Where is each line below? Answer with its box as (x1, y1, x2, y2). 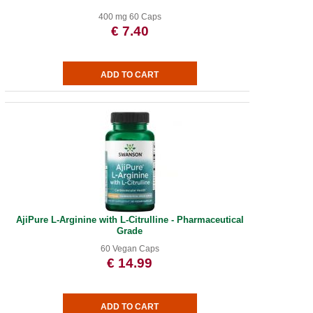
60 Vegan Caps (100, 244, 159, 254)
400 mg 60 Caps (98, 12, 161, 22)
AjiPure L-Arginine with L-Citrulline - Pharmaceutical (15, 214, 244, 225)
